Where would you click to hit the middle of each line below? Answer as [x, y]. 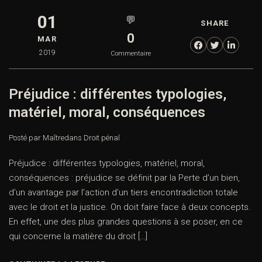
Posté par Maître [37, 138]
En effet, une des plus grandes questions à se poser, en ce [126, 222]
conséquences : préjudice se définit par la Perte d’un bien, [124, 178]
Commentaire [131, 54]
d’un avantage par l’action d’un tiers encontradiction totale [123, 193]
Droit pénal [102, 138]
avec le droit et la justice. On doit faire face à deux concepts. [130, 207]
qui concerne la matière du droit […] [78, 237]
